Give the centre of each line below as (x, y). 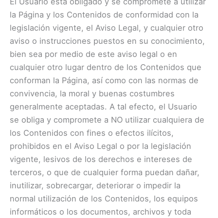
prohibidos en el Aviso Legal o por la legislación (100, 146)
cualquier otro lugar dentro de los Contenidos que (106, 67)
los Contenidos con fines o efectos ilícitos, (92, 133)
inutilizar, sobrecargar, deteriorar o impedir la (95, 186)
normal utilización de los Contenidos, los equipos (104, 199)
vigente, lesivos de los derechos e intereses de (101, 159)
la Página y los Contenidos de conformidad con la (104, 15)
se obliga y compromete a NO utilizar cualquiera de (107, 120)
